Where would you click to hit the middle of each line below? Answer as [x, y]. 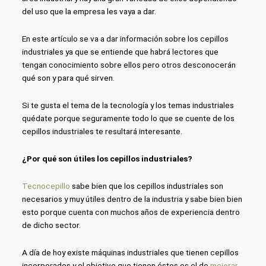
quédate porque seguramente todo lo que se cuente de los [128, 118]
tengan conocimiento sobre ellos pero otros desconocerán [129, 65]
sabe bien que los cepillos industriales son [146, 186]
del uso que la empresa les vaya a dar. [89, 12]
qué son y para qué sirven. [68, 78]
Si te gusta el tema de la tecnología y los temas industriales [128, 105]
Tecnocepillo [46, 186]
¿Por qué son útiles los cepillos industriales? [107, 159]
